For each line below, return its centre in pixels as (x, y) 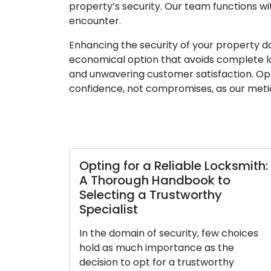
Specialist (82, 210)
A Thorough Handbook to (129, 181)
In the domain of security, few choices (142, 233)
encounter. (95, 21)
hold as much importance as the (130, 248)
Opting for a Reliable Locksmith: (147, 166)
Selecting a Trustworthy (124, 195)
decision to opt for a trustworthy (130, 263)
